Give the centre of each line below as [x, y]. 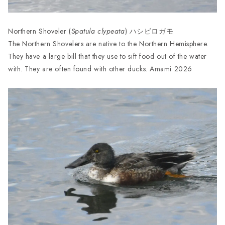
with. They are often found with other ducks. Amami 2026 [100, 69]
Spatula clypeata [98, 31]
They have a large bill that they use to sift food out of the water [107, 56]
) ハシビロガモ [149, 31]
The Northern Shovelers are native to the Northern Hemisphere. [108, 43]
